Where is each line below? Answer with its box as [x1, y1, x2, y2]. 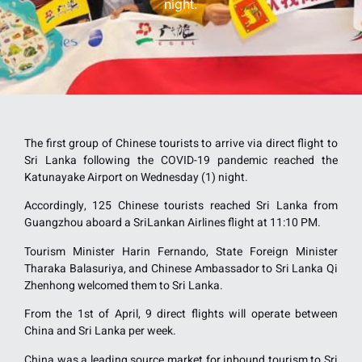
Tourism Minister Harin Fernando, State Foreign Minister [24, 242, 338, 260]
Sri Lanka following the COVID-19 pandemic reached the [24, 152, 338, 169]
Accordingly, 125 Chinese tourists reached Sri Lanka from [24, 197, 338, 215]
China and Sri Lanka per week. [24, 322, 176, 340]
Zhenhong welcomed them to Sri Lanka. [24, 276, 223, 294]
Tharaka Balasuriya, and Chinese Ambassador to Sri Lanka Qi [24, 259, 338, 277]
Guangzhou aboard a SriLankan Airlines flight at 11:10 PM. [24, 214, 321, 232]
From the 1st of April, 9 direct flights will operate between [24, 305, 338, 323]
